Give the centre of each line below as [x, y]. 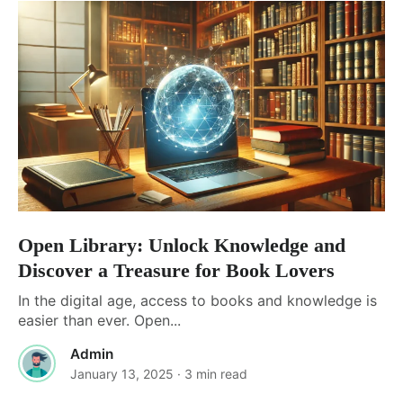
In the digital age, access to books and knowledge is [197, 300]
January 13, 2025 [122, 373]
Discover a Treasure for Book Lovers [176, 270]
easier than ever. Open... [99, 320]
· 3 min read [212, 373]
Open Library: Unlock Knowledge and [182, 245]
